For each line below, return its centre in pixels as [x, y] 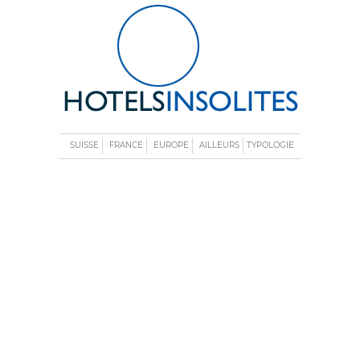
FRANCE [126, 145]
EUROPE [171, 145]
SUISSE [84, 145]
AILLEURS [219, 145]
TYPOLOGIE [270, 145]
